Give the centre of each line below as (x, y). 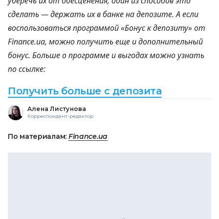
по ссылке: (27, 69)
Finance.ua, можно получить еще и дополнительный (105, 41)
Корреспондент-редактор (60, 116)
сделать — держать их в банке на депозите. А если (103, 14)
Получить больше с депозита (85, 91)
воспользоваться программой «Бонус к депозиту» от (107, 28)
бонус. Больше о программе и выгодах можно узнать (106, 55)
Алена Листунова (57, 109)
